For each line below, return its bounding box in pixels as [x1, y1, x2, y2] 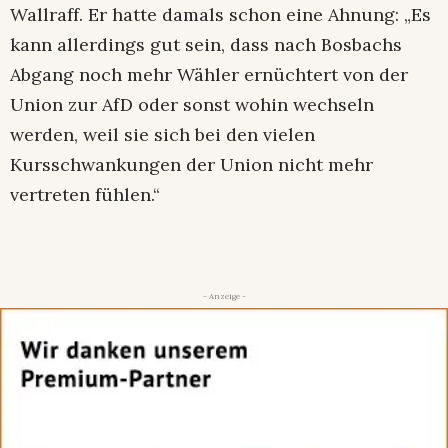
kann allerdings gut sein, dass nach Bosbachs [10, 33, 402, 57]
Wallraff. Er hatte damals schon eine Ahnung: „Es [10, 3, 431, 27]
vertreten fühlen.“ [10, 183, 170, 207]
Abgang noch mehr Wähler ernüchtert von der [10, 63, 408, 87]
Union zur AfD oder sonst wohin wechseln [10, 93, 374, 117]
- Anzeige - [202, 291, 246, 302]
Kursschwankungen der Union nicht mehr [10, 153, 373, 177]
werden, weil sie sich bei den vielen [10, 123, 315, 147]
